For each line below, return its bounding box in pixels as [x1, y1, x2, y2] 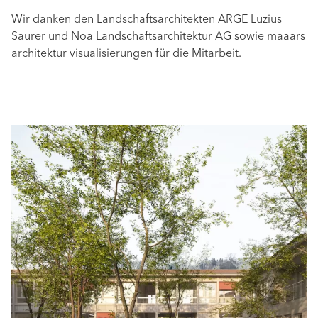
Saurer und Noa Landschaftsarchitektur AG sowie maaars [11, 31, 305, 43]
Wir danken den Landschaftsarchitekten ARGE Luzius [11, 14, 282, 26]
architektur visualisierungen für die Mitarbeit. [11, 48, 241, 60]
